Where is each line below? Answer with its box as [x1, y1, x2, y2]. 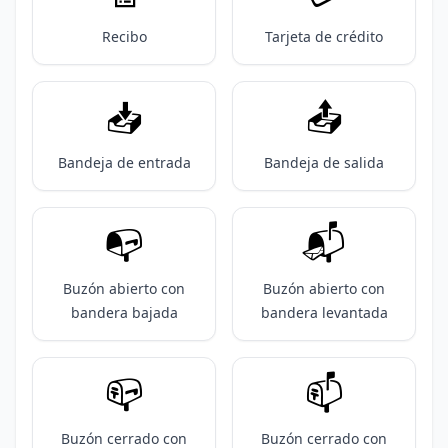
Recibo [101, 27, 147, 46]
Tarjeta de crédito [265, 27, 383, 46]
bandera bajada [70, 303, 178, 322]
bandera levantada [260, 303, 388, 322]
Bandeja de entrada [57, 153, 191, 172]
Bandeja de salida [264, 153, 384, 172]
